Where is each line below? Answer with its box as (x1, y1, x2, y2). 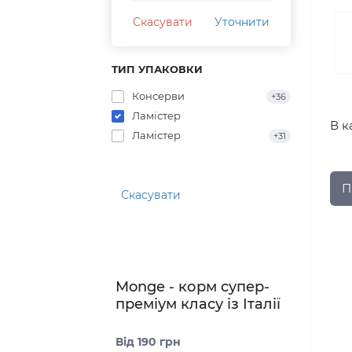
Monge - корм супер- (115, 278, 269, 296)
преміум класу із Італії (115, 295, 280, 313)
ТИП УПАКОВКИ (112, 63, 203, 76)
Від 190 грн (115, 335, 181, 350)
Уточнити (214, 15, 269, 30)
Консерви (132, 90, 185, 103)
